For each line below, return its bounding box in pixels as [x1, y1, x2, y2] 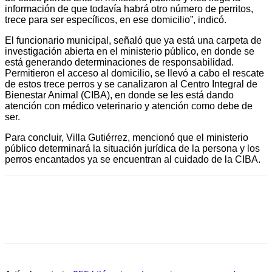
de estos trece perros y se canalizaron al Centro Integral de [5, 78, 257, 89]
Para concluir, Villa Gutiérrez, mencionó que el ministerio [5, 132, 248, 143]
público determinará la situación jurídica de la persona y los [5, 143, 260, 154]
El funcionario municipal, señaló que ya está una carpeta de [5, 35, 262, 46]
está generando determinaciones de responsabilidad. [5, 56, 234, 67]
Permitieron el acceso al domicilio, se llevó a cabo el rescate [5, 67, 264, 78]
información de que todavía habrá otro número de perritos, [5, 3, 253, 14]
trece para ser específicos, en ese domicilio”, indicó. [5, 14, 226, 25]
